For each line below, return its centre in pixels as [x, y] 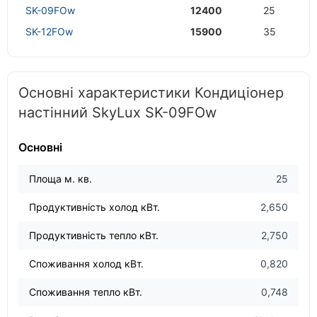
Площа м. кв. [60, 178]
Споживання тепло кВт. [86, 292]
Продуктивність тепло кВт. [94, 235]
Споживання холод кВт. [86, 263]
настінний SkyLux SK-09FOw [117, 112]
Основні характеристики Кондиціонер [151, 92]
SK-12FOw [49, 31]
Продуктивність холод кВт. [94, 207]
